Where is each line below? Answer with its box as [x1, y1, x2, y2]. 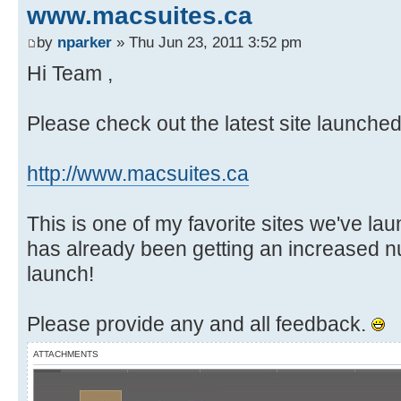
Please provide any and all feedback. [27, 311, 371, 336]
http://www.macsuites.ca [27, 161, 249, 185]
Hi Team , [27, 61, 113, 85]
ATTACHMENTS [33, 348, 98, 359]
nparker [57, 32, 112, 51]
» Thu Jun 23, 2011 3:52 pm [112, 32, 302, 51]
